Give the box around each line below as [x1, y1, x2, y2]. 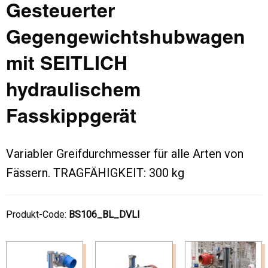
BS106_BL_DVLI [69, 209, 140, 221]
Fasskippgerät [6, 108, 136, 128]
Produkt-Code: [6, 209, 69, 221]
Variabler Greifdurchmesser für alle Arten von [6, 147, 243, 162]
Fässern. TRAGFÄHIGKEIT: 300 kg [6, 166, 184, 181]
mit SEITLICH [6, 56, 127, 75]
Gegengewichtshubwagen [6, 29, 245, 49]
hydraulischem [6, 82, 141, 102]
